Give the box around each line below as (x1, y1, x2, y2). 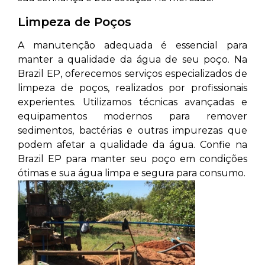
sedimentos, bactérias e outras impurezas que (18, 125, 247, 136)
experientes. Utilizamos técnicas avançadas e (18, 96, 247, 108)
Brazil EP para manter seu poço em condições (18, 153, 247, 164)
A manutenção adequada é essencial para (18, 40, 247, 51)
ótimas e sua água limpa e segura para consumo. (18, 167, 245, 179)
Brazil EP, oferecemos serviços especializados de (18, 68, 247, 79)
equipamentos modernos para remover (18, 111, 247, 122)
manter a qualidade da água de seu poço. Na (18, 54, 247, 65)
